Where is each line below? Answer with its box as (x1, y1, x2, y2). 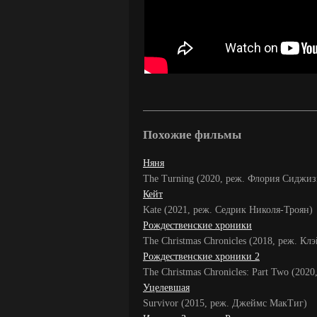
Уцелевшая (143, 282, 190, 293)
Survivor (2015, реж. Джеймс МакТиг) (143, 298, 307, 309)
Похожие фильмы (143, 128, 241, 142)
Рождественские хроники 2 (143, 251, 260, 262)
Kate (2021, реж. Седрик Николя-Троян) (143, 204, 313, 215)
